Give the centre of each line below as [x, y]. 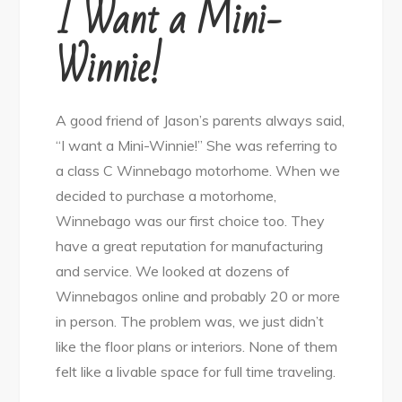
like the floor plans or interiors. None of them [197, 346]
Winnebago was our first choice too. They [191, 221]
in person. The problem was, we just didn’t [190, 321]
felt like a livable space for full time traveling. [196, 371]
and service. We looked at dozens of [173, 271]
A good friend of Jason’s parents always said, [201, 120]
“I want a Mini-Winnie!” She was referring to [197, 145]
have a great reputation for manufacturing [190, 246]
